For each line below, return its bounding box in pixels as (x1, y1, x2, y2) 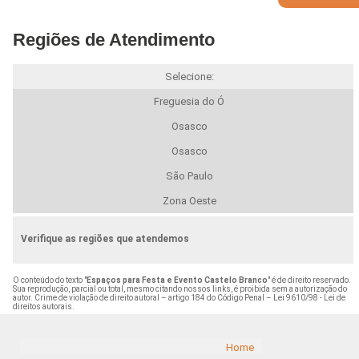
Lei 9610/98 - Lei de (272, 292, 345, 302)
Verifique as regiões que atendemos (20, 232, 189, 244)
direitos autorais (12, 301, 72, 311)
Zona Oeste (162, 194, 216, 207)
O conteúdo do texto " (12, 275, 87, 284)
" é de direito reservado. (267, 275, 351, 284)
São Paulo (165, 169, 213, 182)
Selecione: (164, 70, 214, 83)
